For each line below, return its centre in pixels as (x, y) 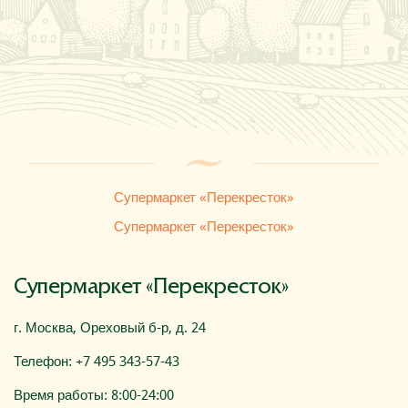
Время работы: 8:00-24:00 (94, 396)
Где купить (57, 17)
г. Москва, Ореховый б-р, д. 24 (110, 328)
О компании (65, 64)
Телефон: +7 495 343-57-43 (97, 362)
